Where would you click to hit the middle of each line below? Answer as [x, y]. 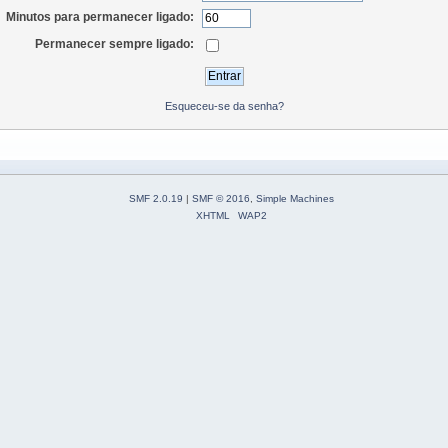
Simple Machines [295, 199]
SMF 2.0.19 [156, 199]
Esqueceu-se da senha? [224, 105]
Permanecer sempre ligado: [115, 43]
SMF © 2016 [221, 199]
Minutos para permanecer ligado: [100, 17]
